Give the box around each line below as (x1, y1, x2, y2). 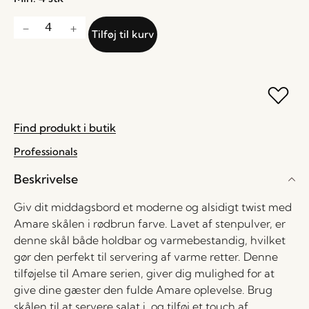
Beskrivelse (14, 171, 78, 187)
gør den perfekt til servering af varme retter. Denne (14, 250, 278, 263)
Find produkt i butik (14, 121, 116, 134)
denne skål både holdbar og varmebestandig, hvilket (14, 233, 286, 247)
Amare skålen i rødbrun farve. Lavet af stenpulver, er (14, 217, 286, 230)
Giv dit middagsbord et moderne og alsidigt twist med (14, 200, 292, 214)
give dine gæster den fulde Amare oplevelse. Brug (14, 283, 272, 297)
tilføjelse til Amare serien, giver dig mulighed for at (14, 266, 275, 280)
